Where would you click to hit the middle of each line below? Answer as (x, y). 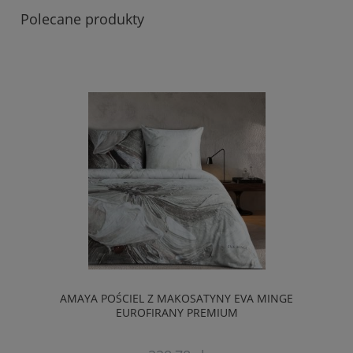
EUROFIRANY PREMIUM (176, 312)
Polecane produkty (82, 19)
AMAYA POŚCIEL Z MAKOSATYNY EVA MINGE (176, 298)
